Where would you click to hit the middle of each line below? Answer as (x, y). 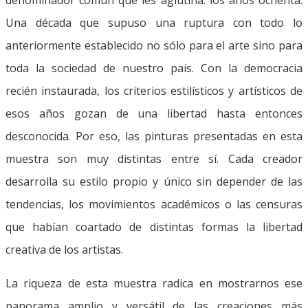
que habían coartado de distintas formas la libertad (154, 227)
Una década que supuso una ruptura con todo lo (154, 22)
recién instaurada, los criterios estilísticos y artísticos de (154, 90)
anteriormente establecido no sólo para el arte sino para (154, 45)
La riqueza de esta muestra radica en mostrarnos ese (154, 283)
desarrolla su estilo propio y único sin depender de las (154, 181)
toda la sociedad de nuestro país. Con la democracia (154, 68)
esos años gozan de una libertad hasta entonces (154, 113)
